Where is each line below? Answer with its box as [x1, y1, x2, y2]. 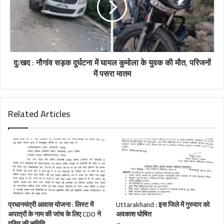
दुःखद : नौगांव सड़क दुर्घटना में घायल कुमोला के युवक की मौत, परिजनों [13, 54, 211, 70]
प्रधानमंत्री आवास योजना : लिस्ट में [8, 197, 93, 211]
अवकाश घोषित [116, 207, 151, 220]
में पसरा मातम [93, 65, 131, 81]
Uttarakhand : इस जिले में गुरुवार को [116, 197, 209, 211]
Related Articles [8, 105, 70, 122]
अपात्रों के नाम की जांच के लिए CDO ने [8, 207, 101, 220]
